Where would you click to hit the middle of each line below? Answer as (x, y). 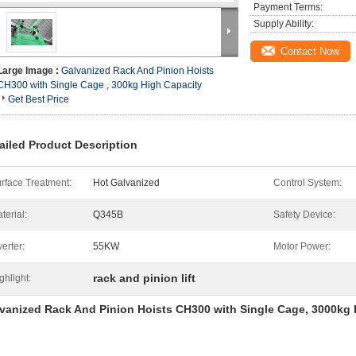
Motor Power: (302, 246)
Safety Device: (304, 215)
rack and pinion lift (144, 278)
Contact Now (310, 51)
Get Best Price (39, 99)
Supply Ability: (284, 24)
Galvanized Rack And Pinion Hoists (137, 71)
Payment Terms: (288, 7)
